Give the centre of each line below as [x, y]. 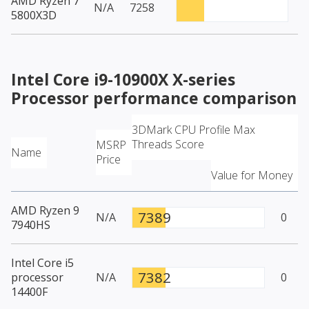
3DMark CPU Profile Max [193, 130]
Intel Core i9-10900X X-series [123, 80]
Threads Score [168, 144]
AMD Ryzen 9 [45, 211]
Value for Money [252, 176]
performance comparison [193, 98]
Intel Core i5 [42, 263]
